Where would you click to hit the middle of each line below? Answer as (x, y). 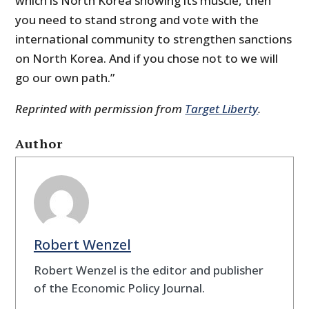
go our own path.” (65, 78)
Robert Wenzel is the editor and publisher (148, 270)
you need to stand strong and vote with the (137, 20)
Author (39, 144)
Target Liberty (222, 109)
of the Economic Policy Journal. (119, 288)
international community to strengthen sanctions (154, 39)
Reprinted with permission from (100, 109)
